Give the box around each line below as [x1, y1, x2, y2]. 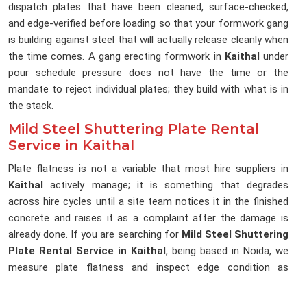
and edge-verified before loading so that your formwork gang [8, 17, 288, 30]
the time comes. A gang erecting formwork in [8, 50, 225, 63]
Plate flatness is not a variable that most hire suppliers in [8, 162, 288, 175]
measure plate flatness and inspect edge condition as [8, 261, 288, 274]
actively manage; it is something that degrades [43, 179, 288, 192]
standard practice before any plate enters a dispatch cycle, [8, 278, 288, 291]
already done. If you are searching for [8, 228, 182, 241]
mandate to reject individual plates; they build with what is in [8, 83, 288, 96]
